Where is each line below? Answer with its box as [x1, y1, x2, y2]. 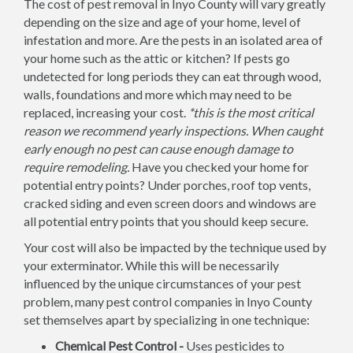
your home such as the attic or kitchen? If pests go [24, 50, 290, 65]
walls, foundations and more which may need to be [24, 87, 292, 102]
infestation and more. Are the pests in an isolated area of [24, 32, 323, 47]
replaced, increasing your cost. [24, 105, 188, 120]
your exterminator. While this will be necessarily [24, 258, 279, 273]
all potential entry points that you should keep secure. [24, 214, 308, 229]
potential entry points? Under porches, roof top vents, [24, 177, 310, 192]
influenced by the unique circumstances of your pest [24, 276, 301, 291]
